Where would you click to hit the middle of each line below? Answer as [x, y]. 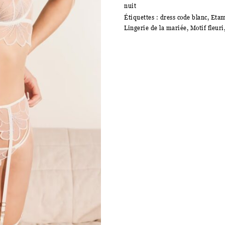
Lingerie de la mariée [155, 28]
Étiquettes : [142, 18]
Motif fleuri [207, 28]
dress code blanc [184, 18]
